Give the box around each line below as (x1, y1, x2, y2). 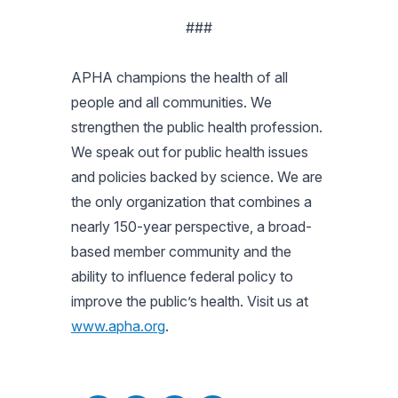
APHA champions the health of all (71, 68, 288, 86)
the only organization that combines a (71, 193, 312, 211)
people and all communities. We (71, 93, 272, 111)
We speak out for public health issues (71, 143, 308, 161)
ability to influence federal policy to (71, 267, 293, 285)
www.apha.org (71, 317, 165, 335)
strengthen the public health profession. (71, 118, 322, 136)
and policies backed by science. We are (71, 168, 322, 186)
